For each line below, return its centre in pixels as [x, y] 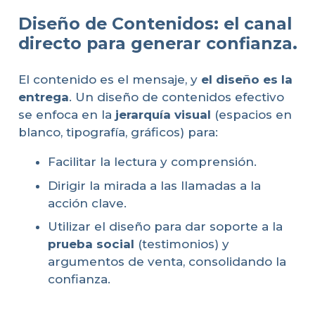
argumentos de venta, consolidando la [167, 262]
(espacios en [251, 115]
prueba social [91, 244]
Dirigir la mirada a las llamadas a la [154, 185]
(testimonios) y [182, 244]
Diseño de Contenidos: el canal [155, 23]
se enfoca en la [66, 115]
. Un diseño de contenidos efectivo [176, 97]
